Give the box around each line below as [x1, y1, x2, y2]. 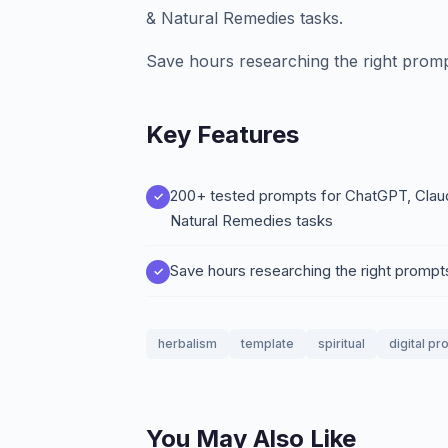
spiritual [318, 336, 365, 351]
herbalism [158, 336, 217, 351]
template [241, 336, 294, 351]
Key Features [146, 120, 299, 149]
